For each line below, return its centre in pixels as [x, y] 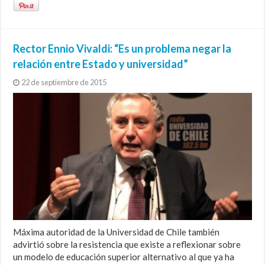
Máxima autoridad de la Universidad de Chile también [117, 232]
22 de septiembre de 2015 [64, 83]
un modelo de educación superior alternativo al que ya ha [124, 257]
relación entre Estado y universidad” [101, 64]
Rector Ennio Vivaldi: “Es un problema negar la [122, 49]
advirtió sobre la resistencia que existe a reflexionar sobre [127, 245]
